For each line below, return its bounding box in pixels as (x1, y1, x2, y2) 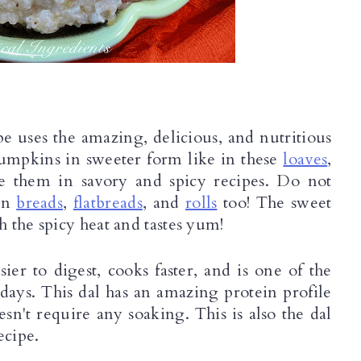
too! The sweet (217, 192, 332, 214)
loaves (283, 148, 328, 170)
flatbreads (73, 192, 143, 214)
